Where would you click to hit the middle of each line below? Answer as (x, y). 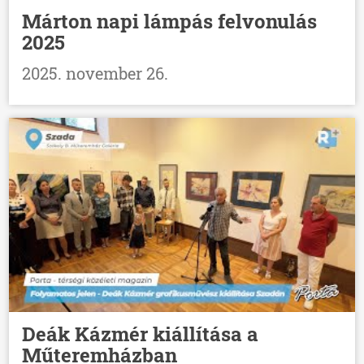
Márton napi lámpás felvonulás (170, 21)
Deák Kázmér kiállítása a (141, 334)
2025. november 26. (95, 73)
